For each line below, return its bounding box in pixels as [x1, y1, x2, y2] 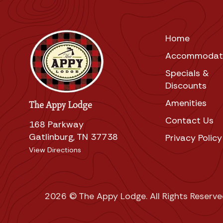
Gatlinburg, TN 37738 [29, 131, 118, 143]
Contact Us [165, 114, 214, 126]
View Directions [29, 145, 81, 155]
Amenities [165, 97, 207, 109]
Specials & [165, 67, 209, 79]
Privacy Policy [165, 131, 222, 144]
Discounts [165, 79, 207, 92]
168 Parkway [29, 118, 84, 131]
